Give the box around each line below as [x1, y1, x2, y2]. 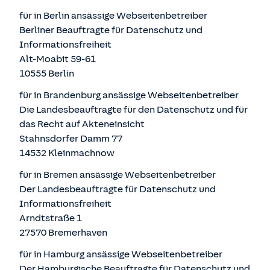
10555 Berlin [19, 68, 74, 79]
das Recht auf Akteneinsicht [19, 119, 145, 130]
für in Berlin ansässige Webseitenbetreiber [19, 10, 207, 21]
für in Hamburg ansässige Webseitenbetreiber [19, 249, 222, 260]
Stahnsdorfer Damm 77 [19, 133, 122, 144]
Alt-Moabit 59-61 [19, 54, 96, 64]
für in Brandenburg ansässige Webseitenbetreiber [19, 90, 239, 101]
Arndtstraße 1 [19, 213, 82, 224]
